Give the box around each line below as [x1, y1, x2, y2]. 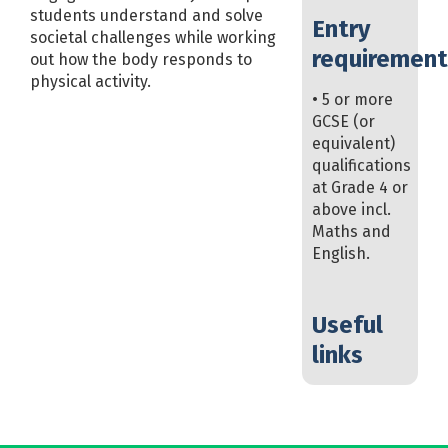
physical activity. [30, 71, 151, 91]
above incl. [311, 199, 391, 219]
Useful [311, 310, 383, 339]
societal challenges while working [30, 27, 276, 47]
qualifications [311, 155, 411, 175]
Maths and [311, 221, 391, 241]
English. [311, 243, 370, 263]
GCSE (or [311, 111, 375, 131]
